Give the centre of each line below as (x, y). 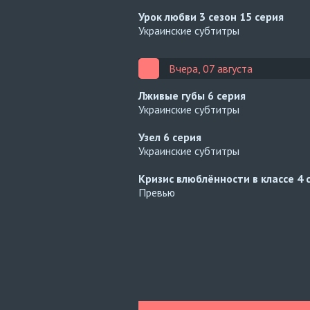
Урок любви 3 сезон (189, 17)
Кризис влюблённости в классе (218, 179)
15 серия (262, 17)
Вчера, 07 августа (211, 69)
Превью (157, 192)
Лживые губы (173, 95)
